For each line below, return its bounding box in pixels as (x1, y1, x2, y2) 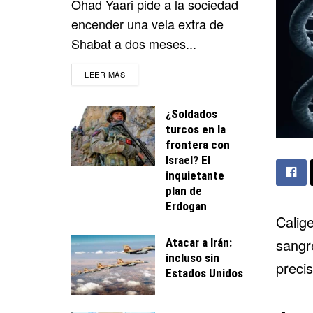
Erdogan (166, 198, 207, 213)
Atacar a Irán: (166, 235, 232, 249)
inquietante (166, 168, 224, 182)
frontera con (166, 137, 230, 152)
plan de (166, 183, 202, 198)
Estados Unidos (166, 265, 243, 280)
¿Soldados (166, 106, 217, 121)
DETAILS (124, 67, 159, 79)
